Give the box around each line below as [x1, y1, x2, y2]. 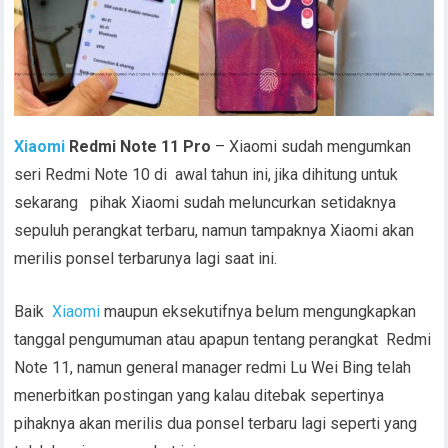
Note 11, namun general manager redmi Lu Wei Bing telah [14, 357, 412, 377]
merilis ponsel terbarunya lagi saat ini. [14, 248, 278, 268]
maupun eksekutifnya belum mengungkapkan [100, 301, 417, 321]
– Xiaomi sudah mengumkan [211, 136, 412, 156]
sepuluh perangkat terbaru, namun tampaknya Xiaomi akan [14, 220, 415, 240]
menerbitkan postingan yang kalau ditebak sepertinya [14, 385, 385, 405]
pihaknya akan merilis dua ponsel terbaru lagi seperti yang [14, 413, 418, 433]
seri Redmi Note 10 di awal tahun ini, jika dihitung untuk [14, 164, 399, 184]
